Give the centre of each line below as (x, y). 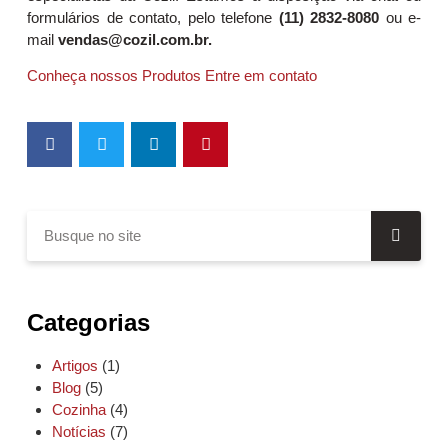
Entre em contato (261, 76)
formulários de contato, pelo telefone (153, 17)
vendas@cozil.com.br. (135, 39)
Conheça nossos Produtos (114, 76)
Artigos (75, 365)
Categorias (88, 322)
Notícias (79, 431)
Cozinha (79, 409)
